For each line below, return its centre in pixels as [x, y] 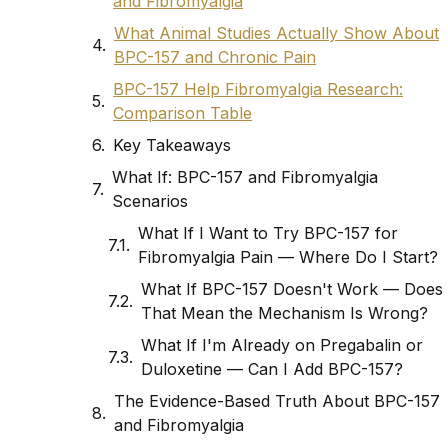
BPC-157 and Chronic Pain [215, 57]
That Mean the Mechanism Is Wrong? [284, 313]
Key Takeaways [172, 145]
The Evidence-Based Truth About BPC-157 [277, 401]
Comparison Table [182, 113]
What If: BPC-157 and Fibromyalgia [245, 177]
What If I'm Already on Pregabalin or [282, 345]
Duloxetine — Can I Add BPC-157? [272, 369]
